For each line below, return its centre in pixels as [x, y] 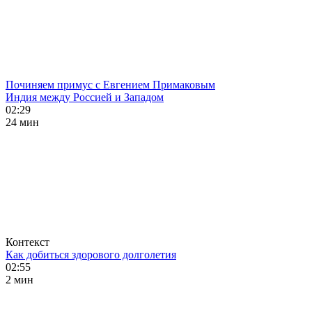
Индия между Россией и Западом [85, 97]
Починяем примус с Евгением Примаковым [110, 85]
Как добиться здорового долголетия [91, 255]
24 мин [22, 122]
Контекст [28, 242]
